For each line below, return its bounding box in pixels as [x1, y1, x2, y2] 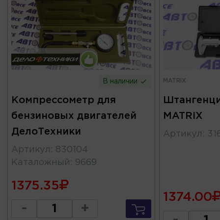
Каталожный [11, 159, 70, 167]
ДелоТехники [11, 127, 81, 137]
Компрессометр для [11, 96, 116, 105]
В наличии [103, 79, 140, 85]
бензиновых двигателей [11, 111, 137, 121]
